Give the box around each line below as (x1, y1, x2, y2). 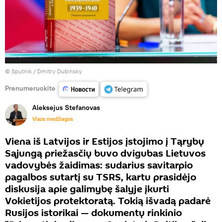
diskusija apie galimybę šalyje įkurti (5, 182, 169, 197)
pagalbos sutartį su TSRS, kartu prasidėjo (5, 170, 196, 185)
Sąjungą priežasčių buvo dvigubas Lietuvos (5, 147, 206, 161)
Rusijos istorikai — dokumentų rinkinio (5, 206, 182, 221)
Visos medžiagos (32, 115, 73, 123)
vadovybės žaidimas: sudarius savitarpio (5, 159, 193, 173)
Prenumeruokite (5, 83, 55, 93)
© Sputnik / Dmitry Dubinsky (5, 67, 82, 75)
